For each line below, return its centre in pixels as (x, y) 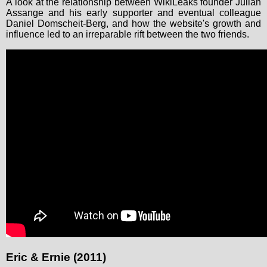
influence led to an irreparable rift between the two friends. (128, 35)
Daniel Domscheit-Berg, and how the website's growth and (133, 24)
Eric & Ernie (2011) (56, 257)
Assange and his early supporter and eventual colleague (133, 13)
